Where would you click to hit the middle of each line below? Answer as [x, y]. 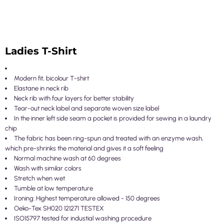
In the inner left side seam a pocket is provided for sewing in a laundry [113, 118]
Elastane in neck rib [41, 88]
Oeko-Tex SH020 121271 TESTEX [59, 208]
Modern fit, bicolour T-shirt [51, 78]
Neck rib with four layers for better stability [74, 98]
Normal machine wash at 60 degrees [67, 158]
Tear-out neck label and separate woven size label [86, 108]
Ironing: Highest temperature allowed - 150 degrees [87, 198]
